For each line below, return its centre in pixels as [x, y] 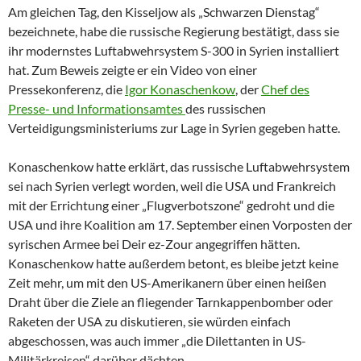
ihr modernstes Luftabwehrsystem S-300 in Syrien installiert [174, 50]
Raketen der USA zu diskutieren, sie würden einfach [149, 321]
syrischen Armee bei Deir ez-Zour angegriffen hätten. [154, 243]
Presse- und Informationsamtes [97, 108]
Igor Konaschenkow [180, 89]
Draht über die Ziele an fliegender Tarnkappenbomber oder [170, 301]
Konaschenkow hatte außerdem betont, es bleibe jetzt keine [173, 263]
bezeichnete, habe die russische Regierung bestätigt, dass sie [174, 31]
